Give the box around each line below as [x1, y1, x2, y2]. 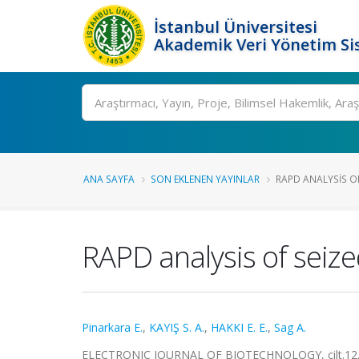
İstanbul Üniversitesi [154, 16, 317, 38]
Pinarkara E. [82, 320, 143, 335]
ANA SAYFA [83, 172, 135, 185]
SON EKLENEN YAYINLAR [151, 172, 260, 185]
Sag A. [274, 320, 306, 335]
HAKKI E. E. [211, 320, 268, 335]
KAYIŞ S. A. [149, 320, 204, 335]
